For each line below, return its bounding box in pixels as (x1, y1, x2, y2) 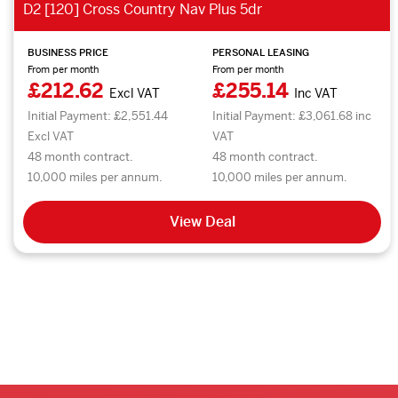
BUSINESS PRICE (28, 45, 108, 59)
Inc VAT (294, 84, 338, 101)
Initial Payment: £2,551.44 (28, 107, 168, 123)
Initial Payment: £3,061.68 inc (212, 107, 372, 123)
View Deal (169, 211, 235, 231)
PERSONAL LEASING (212, 45, 310, 59)
